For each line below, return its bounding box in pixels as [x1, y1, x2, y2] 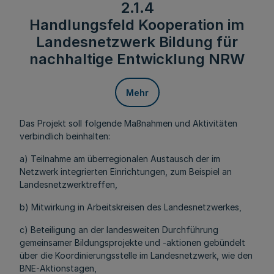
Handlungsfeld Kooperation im [29, 16, 245, 34]
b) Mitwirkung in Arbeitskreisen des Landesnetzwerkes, [20, 202, 242, 212]
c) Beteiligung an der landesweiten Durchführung [20, 224, 218, 235]
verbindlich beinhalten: [20, 131, 110, 141]
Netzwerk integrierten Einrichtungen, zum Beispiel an [20, 166, 232, 177]
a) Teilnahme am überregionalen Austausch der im [20, 154, 220, 164]
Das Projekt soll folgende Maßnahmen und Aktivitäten [20, 118, 237, 128]
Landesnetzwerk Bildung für [36, 33, 238, 51]
